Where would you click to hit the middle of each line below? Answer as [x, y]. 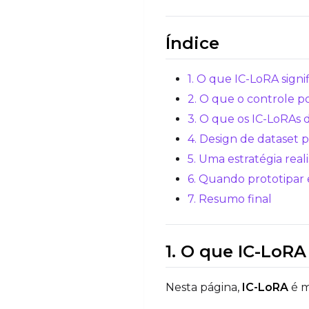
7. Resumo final [230, 199]
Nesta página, [204, 287]
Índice [192, 43]
